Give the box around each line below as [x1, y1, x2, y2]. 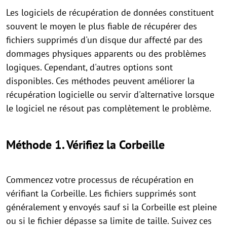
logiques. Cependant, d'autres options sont [6, 61, 173, 73]
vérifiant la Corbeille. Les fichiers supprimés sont [6, 187, 196, 200]
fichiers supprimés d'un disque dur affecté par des [6, 34, 203, 46]
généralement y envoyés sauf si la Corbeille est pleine [6, 201, 217, 213]
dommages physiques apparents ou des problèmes [6, 48, 206, 60]
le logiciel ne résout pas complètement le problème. [6, 102, 211, 115]
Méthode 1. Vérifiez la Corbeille [6, 137, 165, 153]
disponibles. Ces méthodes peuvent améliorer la [6, 75, 195, 87]
